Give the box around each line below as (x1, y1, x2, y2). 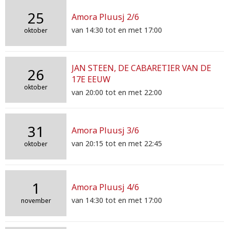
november (20, 196, 51, 205)
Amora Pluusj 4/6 (72, 181, 139, 193)
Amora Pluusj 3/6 (72, 125, 139, 136)
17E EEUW (72, 74, 110, 85)
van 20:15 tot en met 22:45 (72, 139, 162, 148)
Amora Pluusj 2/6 (72, 11, 139, 22)
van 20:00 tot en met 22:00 (72, 87, 162, 97)
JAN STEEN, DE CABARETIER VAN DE (72, 62, 211, 74)
